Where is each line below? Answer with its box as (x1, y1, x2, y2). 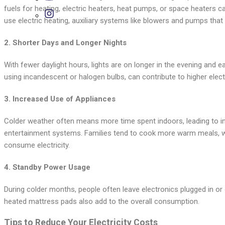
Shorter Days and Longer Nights (13, 38, 127, 48)
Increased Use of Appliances (13, 94, 116, 104)
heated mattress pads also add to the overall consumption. (4, 197, 199, 206)
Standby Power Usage (13, 163, 90, 172)
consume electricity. (4, 141, 70, 150)
